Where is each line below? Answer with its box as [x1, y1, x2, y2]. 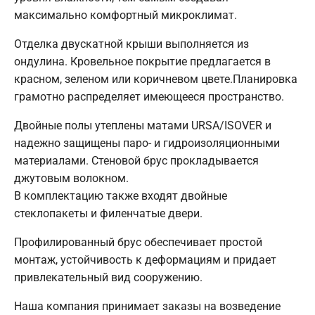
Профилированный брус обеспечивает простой [14, 235, 262, 249]
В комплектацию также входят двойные [14, 188, 227, 202]
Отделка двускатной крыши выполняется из [14, 37, 249, 51]
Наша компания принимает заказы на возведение [14, 299, 281, 313]
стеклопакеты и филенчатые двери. [14, 206, 202, 220]
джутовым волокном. [14, 171, 129, 185]
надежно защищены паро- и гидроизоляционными [14, 136, 280, 150]
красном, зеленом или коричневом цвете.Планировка [14, 72, 297, 86]
